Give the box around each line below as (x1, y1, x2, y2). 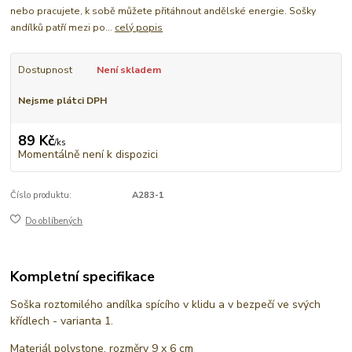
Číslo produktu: (10, 189, 72, 202)
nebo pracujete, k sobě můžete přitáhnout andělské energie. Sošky (10, 4, 317, 17)
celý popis (115, 20, 163, 34)
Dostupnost (17, 63, 72, 76)
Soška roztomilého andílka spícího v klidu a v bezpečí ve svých (10, 297, 321, 313)
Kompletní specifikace (10, 267, 156, 287)
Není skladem (96, 63, 161, 76)
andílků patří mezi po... (10, 20, 115, 34)
